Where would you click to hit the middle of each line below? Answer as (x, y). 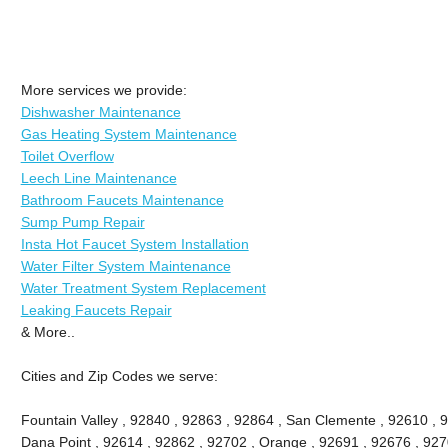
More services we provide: (103, 89)
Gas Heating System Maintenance (128, 133)
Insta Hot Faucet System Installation (134, 243)
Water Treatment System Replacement (143, 287)
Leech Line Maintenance (98, 177)
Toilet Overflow (67, 155)
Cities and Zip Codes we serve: (119, 375)
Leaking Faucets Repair (96, 309)
